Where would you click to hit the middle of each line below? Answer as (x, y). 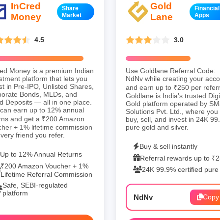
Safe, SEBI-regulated (35, 185)
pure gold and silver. (157, 127)
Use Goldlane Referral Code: (171, 70)
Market (71, 15)
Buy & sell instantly (168, 146)
